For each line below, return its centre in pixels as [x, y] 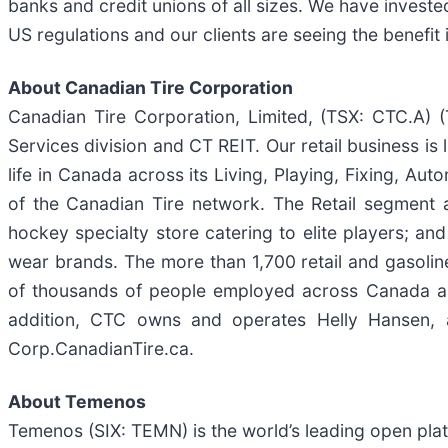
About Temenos [79, 401]
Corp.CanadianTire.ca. [103, 348]
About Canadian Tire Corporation [152, 87]
